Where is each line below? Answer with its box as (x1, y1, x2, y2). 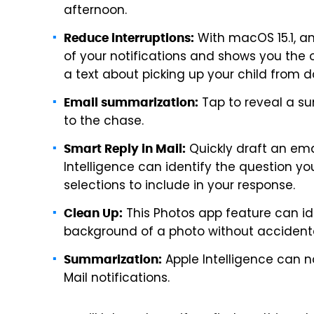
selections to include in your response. (64, 177, 295, 196)
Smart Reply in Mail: (64, 141, 186, 156)
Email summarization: (64, 95, 198, 110)
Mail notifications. (64, 269, 170, 289)
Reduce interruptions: (64, 30, 194, 46)
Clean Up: (64, 205, 123, 221)
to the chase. (64, 112, 144, 132)
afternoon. (64, 1, 127, 21)
